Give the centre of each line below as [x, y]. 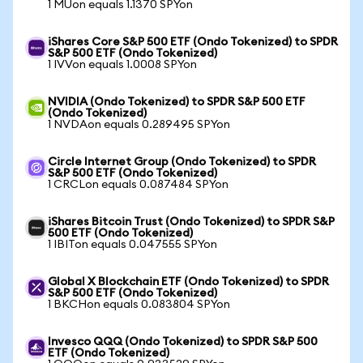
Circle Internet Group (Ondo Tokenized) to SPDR [182, 162]
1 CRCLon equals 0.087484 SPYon [138, 185]
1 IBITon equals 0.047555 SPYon [132, 245]
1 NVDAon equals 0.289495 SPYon [139, 125]
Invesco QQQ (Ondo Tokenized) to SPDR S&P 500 [183, 342]
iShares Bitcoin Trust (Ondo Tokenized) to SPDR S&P [191, 222]
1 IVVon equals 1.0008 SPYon [122, 65]
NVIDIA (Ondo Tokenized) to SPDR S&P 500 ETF [177, 102]
